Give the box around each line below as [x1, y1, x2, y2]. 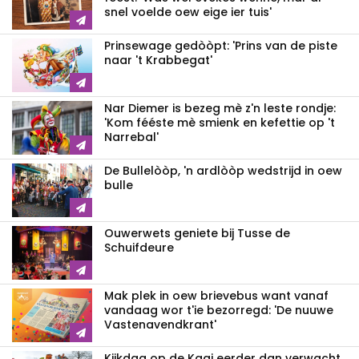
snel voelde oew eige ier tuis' [104, 4, 272, 21]
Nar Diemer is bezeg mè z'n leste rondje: [104, 100, 336, 117]
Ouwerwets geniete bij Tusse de [104, 225, 290, 242]
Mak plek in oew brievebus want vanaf [104, 288, 329, 305]
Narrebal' [104, 129, 159, 146]
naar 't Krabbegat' [104, 52, 212, 69]
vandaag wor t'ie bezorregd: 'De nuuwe [104, 302, 333, 319]
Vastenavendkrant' [104, 317, 216, 333]
